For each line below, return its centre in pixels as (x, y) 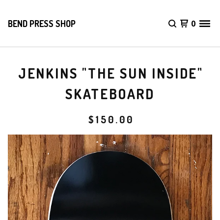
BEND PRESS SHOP (42, 23)
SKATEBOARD (110, 94)
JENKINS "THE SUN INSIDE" (110, 73)
